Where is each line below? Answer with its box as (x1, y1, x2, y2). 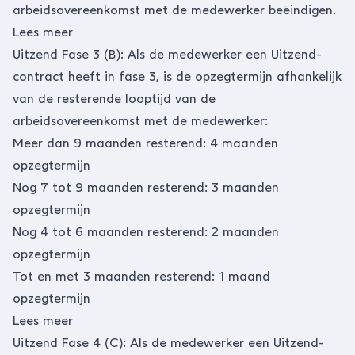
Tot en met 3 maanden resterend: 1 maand (13, 269, 270, 284)
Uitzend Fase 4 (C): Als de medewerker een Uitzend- (13, 335, 324, 350)
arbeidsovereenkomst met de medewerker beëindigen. (13, 2, 336, 17)
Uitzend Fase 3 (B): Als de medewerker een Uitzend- (13, 47, 322, 62)
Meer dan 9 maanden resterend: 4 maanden (13, 136, 278, 151)
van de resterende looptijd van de (13, 91, 216, 106)
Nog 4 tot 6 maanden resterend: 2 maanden (13, 224, 279, 239)
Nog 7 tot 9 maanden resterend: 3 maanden (13, 180, 279, 195)
